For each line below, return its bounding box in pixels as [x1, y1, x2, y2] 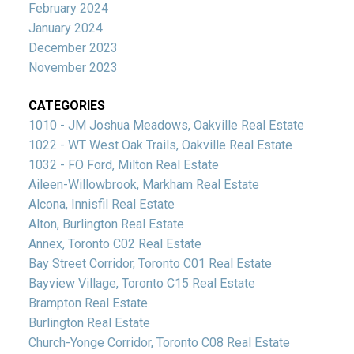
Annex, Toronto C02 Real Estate [28, 235, 201, 251]
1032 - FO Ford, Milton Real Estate [28, 156, 219, 172]
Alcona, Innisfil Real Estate [28, 196, 175, 212]
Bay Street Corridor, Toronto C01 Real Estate [28, 255, 272, 271]
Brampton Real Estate [28, 295, 148, 311]
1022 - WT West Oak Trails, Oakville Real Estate [28, 137, 292, 153]
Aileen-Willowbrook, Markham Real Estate [28, 176, 259, 192]
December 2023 [28, 40, 118, 56]
